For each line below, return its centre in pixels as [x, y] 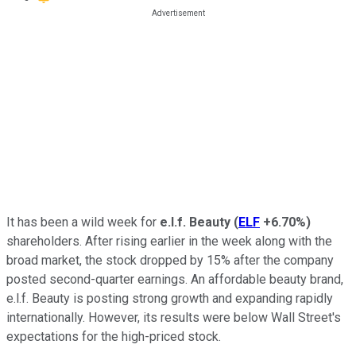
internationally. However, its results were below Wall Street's [174, 317]
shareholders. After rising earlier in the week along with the [169, 241]
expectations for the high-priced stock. [114, 336]
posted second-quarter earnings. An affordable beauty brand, [175, 279]
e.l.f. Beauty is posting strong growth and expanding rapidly [170, 298]
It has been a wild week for [83, 222]
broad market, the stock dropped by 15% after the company [170, 260]
